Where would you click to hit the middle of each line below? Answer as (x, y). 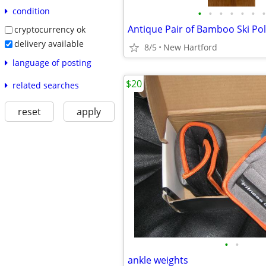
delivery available (49, 43)
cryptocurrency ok (50, 30)
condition (31, 11)
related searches (45, 85)
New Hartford (190, 47)
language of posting (52, 62)
